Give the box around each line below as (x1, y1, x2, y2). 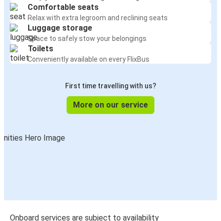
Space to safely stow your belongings (28, 35, 147, 43)
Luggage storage (28, 23, 92, 33)
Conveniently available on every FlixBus (28, 55, 149, 64)
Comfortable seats (28, 2, 99, 12)
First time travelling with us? (65, 82, 156, 90)
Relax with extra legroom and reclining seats (28, 14, 168, 22)
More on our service (73, 100, 148, 110)
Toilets (28, 44, 53, 54)
